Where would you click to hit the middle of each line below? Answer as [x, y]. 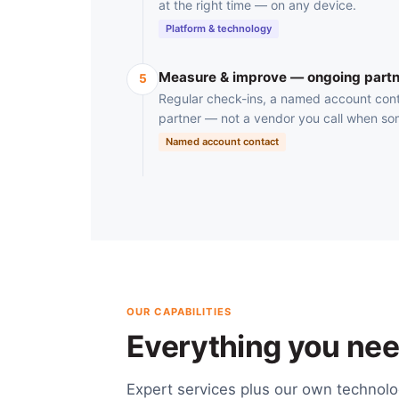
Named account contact [222, 142]
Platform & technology [219, 28]
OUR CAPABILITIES [179, 312]
